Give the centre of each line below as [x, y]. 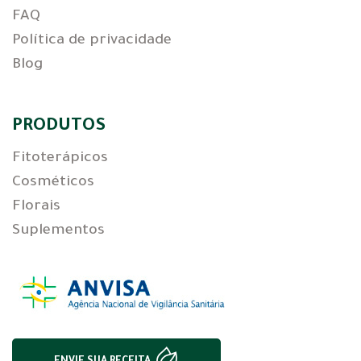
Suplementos [58, 231]
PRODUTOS [59, 127]
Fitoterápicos [60, 159]
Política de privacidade [92, 41]
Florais [36, 207]
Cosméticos [53, 183]
